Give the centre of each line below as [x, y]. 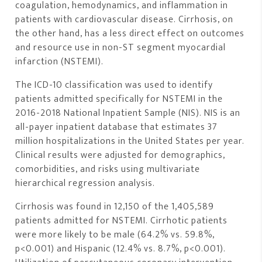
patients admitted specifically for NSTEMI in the [119, 99]
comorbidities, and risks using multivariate [108, 169]
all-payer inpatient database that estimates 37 [117, 127]
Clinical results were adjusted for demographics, [120, 155]
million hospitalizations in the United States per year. [130, 141]
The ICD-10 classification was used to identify [114, 85]
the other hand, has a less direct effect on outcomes [130, 33]
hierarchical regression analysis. [85, 183]
